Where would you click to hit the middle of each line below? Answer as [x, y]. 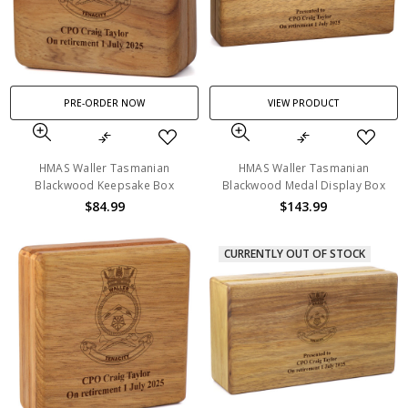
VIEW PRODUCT [304, 102]
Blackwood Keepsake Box [104, 185]
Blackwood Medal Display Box [304, 185]
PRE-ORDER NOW [105, 102]
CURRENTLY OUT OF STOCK [294, 254]
